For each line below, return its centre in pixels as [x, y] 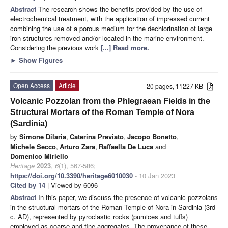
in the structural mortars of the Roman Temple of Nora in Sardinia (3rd [113, 207]
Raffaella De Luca [126, 146]
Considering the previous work [55, 47]
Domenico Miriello [39, 156]
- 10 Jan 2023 [154, 175]
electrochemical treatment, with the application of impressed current [110, 18]
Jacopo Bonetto [152, 136]
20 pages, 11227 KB [177, 85]
